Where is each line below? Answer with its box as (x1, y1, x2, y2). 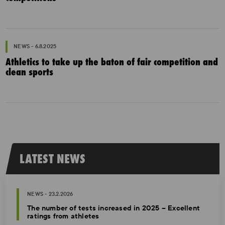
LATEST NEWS (20, 150, 86, 167)
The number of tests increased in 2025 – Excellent (27, 203, 200, 213)
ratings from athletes (27, 211, 99, 221)
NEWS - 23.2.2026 (27, 190, 73, 198)
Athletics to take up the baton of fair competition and (6, 55, 218, 68)
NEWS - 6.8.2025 (14, 43, 57, 50)
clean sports (6, 65, 54, 78)
